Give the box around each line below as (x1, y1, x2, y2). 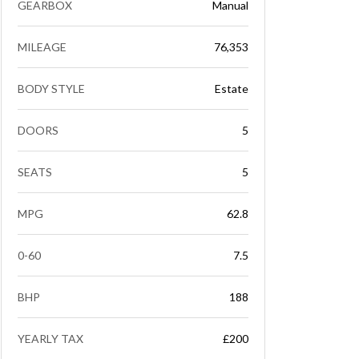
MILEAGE (18, 40, 67, 54)
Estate (215, 82, 248, 95)
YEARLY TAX (18, 332, 83, 345)
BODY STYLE (18, 82, 85, 95)
